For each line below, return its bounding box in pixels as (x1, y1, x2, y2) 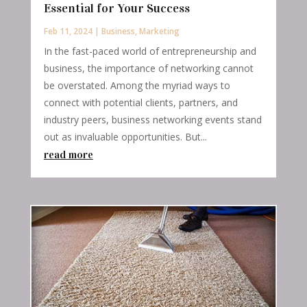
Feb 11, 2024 (43, 25, 93, 37)
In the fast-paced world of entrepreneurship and (43, 44, 256, 58)
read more (43, 147, 93, 161)
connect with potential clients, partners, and (43, 95, 238, 109)
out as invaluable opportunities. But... (43, 130, 207, 143)
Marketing (138, 25, 180, 37)
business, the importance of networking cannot (43, 61, 254, 75)
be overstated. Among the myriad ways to (43, 78, 230, 92)
